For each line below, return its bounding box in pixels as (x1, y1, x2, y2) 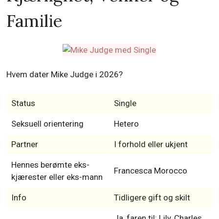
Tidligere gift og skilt (113, 192, 190, 202)
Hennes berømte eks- (11, 159, 89, 170)
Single (113, 98, 136, 108)
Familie (6, 9, 63, 32)
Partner (11, 139, 38, 149)
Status (11, 98, 35, 108)
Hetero (113, 118, 139, 129)
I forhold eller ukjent (113, 139, 188, 149)
